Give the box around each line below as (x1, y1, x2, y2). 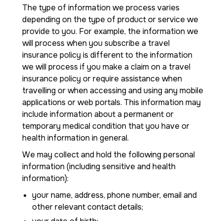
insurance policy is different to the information (22, 50, 192, 60)
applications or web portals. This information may (22, 97, 201, 108)
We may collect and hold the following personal (22, 149, 195, 160)
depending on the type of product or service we (22, 14, 198, 25)
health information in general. (22, 133, 129, 143)
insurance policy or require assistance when (22, 74, 182, 84)
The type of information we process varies (22, 2, 180, 13)
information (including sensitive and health (22, 161, 176, 172)
